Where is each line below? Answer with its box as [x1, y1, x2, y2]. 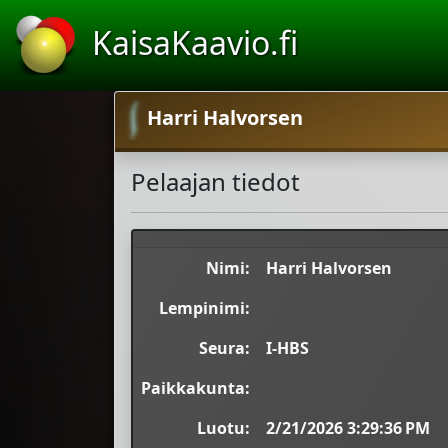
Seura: [199, 337, 250, 360]
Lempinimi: [159, 297, 250, 320]
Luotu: [197, 417, 250, 440]
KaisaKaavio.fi [92, 21, 298, 65]
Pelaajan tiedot [131, 165, 300, 199]
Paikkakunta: [141, 377, 250, 400]
